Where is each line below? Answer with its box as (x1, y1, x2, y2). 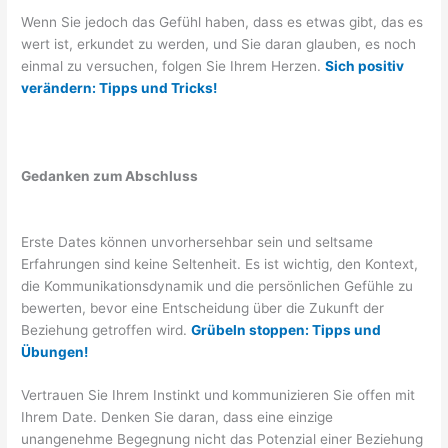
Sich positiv (325, 57, 405, 74)
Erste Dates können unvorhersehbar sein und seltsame (21, 233, 374, 250)
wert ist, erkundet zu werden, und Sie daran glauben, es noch (21, 35, 417, 52)
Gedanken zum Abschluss (21, 167, 199, 184)
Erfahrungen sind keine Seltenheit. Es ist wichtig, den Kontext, (21, 255, 419, 272)
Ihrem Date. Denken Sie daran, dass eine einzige (21, 409, 334, 426)
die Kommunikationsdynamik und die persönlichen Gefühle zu (21, 277, 414, 294)
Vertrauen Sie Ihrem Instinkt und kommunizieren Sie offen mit (21, 387, 416, 404)
